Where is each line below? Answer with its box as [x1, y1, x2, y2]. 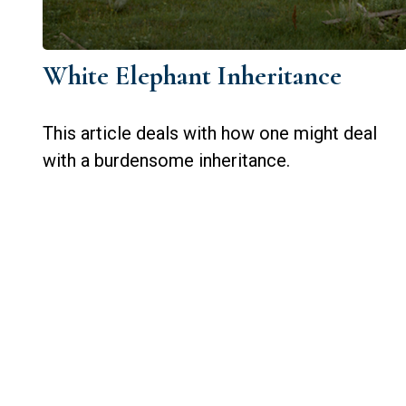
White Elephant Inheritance [42, 59, 342, 93]
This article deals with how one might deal [42, 122, 377, 145]
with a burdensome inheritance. [42, 150, 290, 172]
